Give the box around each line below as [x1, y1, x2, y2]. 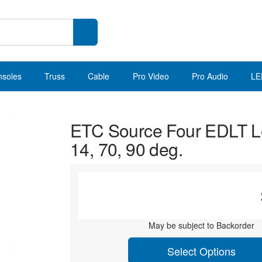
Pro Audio [191, 70, 228, 82]
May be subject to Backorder [148, 219, 254, 231]
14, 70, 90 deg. [70, 136, 182, 161]
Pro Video [132, 70, 169, 82]
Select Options [167, 243, 236, 258]
